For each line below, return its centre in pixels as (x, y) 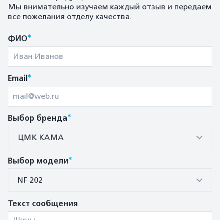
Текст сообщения (43, 204)
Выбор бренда (38, 118)
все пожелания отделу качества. (70, 17)
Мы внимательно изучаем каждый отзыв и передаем (110, 7)
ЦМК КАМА (41, 137)
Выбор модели (38, 161)
